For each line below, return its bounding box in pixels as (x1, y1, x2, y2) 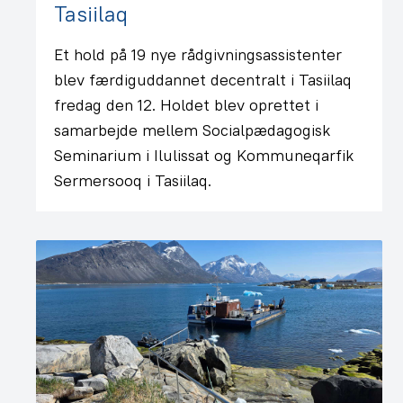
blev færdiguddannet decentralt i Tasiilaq (54, 69, 352, 90)
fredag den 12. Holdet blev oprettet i (54, 94, 318, 115)
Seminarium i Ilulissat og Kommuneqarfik (54, 145, 354, 166)
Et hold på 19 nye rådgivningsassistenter (54, 44, 342, 65)
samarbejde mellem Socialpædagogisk (54, 120, 330, 140)
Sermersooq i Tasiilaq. (54, 170, 211, 191)
